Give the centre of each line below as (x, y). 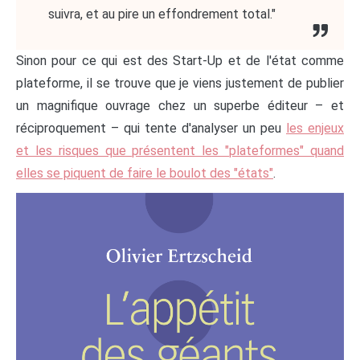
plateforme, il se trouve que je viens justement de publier (180, 84)
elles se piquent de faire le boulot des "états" (145, 174)
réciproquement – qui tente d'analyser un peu (151, 129)
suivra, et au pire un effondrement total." (162, 14)
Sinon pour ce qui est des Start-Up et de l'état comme (180, 61)
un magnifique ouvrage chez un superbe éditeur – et (180, 106)
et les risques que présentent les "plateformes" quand (180, 151)
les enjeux (315, 129)
